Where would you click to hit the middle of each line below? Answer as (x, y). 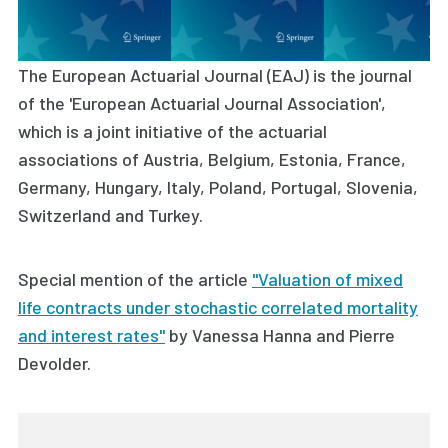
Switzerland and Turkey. (110, 215)
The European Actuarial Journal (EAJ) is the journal (215, 75)
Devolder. (56, 363)
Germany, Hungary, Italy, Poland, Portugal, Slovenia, (218, 187)
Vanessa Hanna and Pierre (293, 335)
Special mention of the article (135, 279)
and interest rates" (91, 335)
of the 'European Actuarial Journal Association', (202, 103)
